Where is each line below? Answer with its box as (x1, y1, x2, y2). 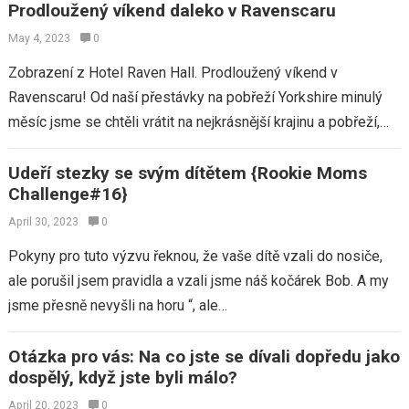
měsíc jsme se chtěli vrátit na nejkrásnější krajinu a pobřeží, (7, 113, 380, 131)
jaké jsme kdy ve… (7, 138, 123, 155)
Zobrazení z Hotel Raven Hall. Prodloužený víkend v (7, 64, 338, 81)
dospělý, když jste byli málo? (7, 367, 237, 388)
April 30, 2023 (7, 215, 79, 228)
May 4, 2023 (7, 32, 70, 45)
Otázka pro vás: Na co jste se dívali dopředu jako (7, 346, 400, 367)
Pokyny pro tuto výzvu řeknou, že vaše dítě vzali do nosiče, (7, 247, 383, 265)
